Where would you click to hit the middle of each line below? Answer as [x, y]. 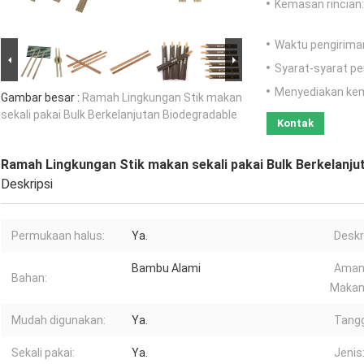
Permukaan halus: [58, 236]
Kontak [295, 123]
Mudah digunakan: [58, 321]
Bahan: [29, 278]
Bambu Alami [166, 269]
